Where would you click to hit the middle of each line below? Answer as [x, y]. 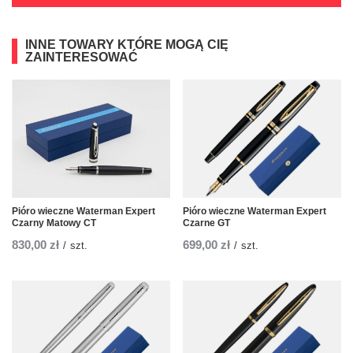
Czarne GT [206, 223]
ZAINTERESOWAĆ [82, 58]
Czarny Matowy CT [54, 223]
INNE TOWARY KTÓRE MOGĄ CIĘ [127, 45]
